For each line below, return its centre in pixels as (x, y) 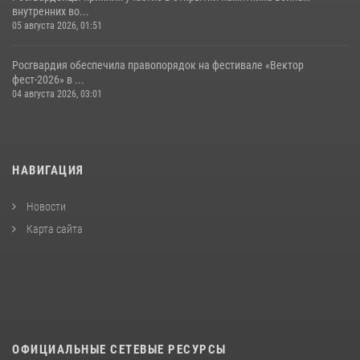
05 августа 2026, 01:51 (57, 26)
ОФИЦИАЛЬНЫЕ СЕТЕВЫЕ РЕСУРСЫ (119, 350)
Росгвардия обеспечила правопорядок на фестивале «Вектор (158, 65)
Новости (45, 207)
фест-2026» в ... (48, 80)
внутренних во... (51, 12)
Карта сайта (53, 229)
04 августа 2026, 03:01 (57, 94)
